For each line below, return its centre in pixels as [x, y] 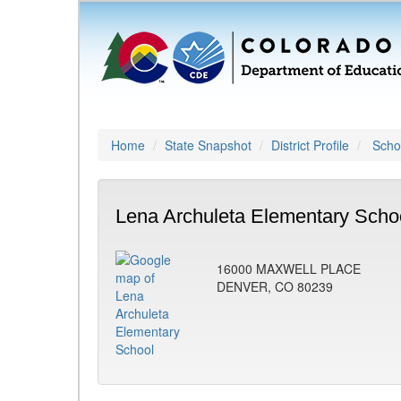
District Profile [310, 145]
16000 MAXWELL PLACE [289, 269]
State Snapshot [208, 145]
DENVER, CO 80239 [275, 286]
